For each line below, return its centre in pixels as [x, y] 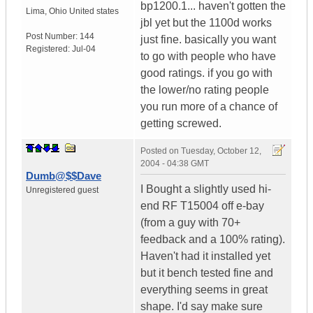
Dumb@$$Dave [64, 176]
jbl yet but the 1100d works [206, 23]
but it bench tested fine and [207, 273]
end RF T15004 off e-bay [202, 206]
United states [94, 12]
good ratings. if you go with [206, 73]
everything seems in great [204, 290]
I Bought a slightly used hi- [206, 189]
